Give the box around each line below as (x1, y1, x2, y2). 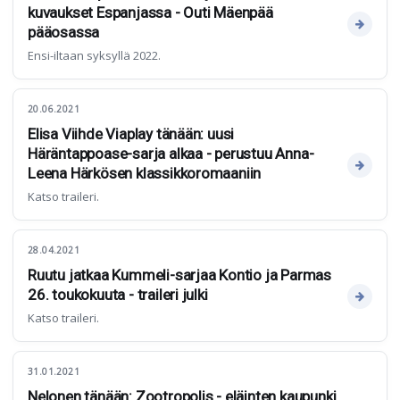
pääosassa (28, 23, 100, 41)
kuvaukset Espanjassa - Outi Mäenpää (28, 4, 273, 21)
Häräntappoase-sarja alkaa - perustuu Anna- (28, 145, 314, 162)
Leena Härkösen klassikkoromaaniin (28, 164, 262, 182)
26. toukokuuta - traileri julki (28, 286, 208, 304)
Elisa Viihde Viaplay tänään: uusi (28, 125, 235, 143)
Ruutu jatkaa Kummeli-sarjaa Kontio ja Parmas (28, 266, 332, 284)
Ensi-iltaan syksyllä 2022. (28, 47, 161, 63)
